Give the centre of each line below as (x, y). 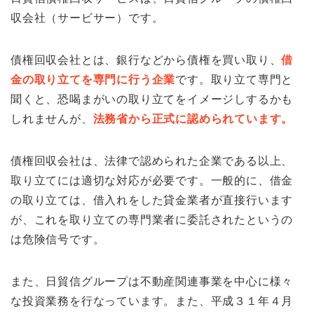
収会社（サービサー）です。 (87, 18)
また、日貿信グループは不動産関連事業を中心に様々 (152, 282)
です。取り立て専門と (234, 80)
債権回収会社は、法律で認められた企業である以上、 (152, 161)
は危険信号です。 (58, 240)
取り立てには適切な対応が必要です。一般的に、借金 (152, 181)
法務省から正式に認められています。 (193, 119)
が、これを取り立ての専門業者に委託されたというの (152, 220)
